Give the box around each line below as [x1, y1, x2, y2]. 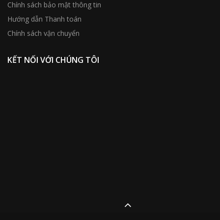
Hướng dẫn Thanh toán [7, 14, 82, 24]
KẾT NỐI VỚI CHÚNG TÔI [7, 55, 99, 65]
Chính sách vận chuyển [7, 28, 80, 38]
